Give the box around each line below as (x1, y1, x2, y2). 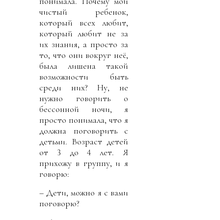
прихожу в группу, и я (39, 157, 128, 168)
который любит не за (39, 27, 128, 39)
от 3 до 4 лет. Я (39, 146, 128, 158)
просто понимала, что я (39, 114, 128, 125)
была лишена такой (39, 60, 128, 71)
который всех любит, (39, 17, 128, 28)
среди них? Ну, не (39, 82, 128, 93)
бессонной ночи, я (39, 103, 128, 114)
